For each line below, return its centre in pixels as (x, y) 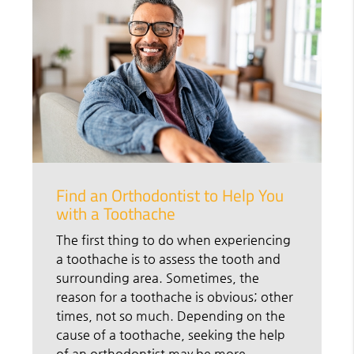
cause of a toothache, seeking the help (171, 335)
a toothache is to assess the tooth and (169, 259)
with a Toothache (116, 214)
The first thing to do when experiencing (174, 240)
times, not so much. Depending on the (171, 316)
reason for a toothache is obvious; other (175, 297)
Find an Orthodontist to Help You (170, 196)
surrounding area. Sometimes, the (158, 278)
